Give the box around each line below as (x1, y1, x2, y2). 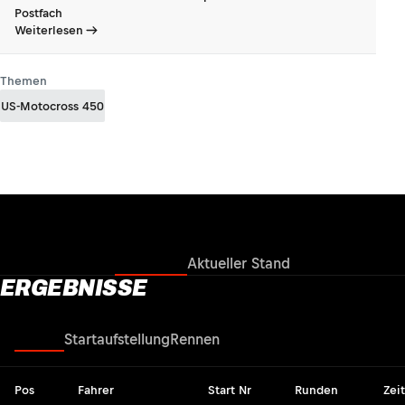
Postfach (14, 6, 62, 21)
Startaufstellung (64, 331, 170, 348)
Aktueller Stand (187, 255, 290, 272)
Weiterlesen (14, 24, 83, 38)
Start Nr (208, 383, 251, 398)
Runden (295, 383, 338, 398)
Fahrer (78, 383, 114, 398)
